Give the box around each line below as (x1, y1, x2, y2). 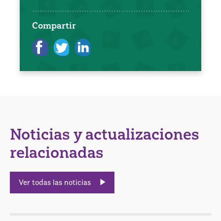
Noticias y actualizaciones (10, 125, 199, 144)
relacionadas (10, 143, 104, 162)
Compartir (32, 20, 76, 32)
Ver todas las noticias (19, 177, 93, 188)
